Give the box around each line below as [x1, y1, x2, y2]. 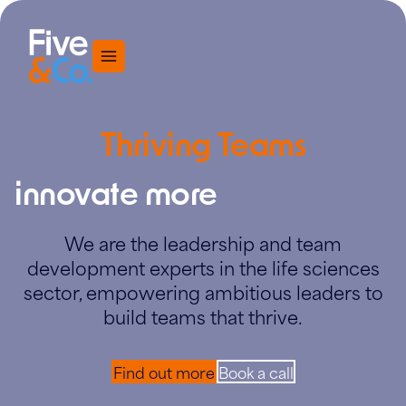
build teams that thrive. [103, 301, 303, 331]
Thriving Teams [100, 123, 306, 162]
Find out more [112, 360, 215, 384]
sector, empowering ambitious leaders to [23, 276, 383, 306]
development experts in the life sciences [26, 252, 380, 282]
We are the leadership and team [64, 227, 342, 257]
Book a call [217, 360, 294, 384]
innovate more [14, 172, 217, 211]
